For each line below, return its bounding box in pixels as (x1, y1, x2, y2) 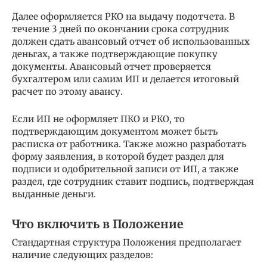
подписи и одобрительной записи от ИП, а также (12, 163, 238, 175)
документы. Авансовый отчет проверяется (12, 61, 211, 73)
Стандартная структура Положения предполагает (12, 237, 241, 249)
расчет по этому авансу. (12, 86, 123, 98)
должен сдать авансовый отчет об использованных (12, 36, 250, 48)
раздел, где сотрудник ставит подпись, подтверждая (12, 176, 254, 188)
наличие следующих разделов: (12, 249, 153, 261)
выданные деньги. (12, 188, 96, 200)
